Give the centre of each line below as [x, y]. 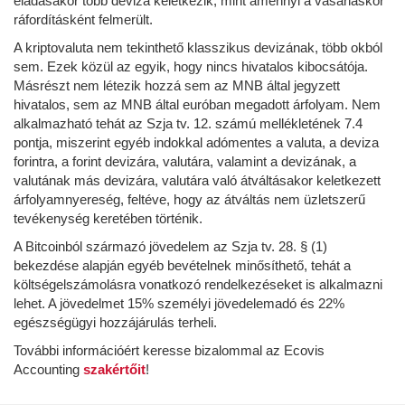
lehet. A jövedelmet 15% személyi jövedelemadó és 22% [179, 303]
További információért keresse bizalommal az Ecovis [169, 350]
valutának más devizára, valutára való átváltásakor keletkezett [197, 180]
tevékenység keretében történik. [108, 218]
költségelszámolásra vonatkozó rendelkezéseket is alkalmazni [198, 284]
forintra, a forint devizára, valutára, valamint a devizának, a [185, 161]
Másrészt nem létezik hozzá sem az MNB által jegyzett [177, 85]
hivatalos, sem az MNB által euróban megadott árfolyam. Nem [197, 104]
